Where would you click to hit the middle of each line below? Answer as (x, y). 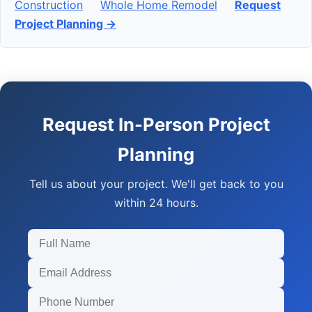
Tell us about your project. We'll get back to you (156, 184)
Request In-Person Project (156, 125)
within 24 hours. (156, 203)
